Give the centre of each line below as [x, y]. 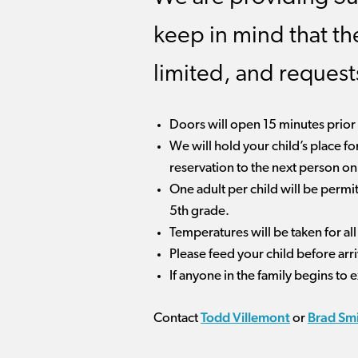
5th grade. [199, 211]
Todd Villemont [245, 317]
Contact [177, 318]
